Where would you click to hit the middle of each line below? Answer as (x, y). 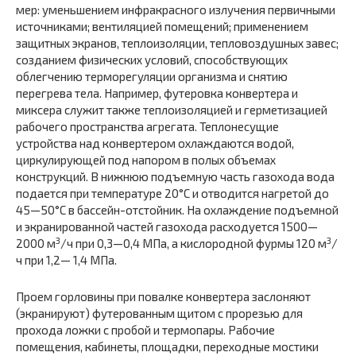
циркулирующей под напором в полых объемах (146, 160)
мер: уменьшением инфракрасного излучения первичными (176, 10)
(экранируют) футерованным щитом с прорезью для (159, 313)
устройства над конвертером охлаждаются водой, (155, 143)
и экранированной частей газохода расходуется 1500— (167, 227)
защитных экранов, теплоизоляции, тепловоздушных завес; (177, 43)
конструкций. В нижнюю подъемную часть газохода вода (175, 177)
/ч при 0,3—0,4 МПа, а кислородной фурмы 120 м (193, 244)
